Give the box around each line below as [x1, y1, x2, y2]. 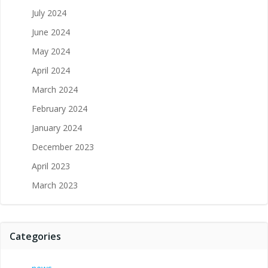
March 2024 [32, 83, 78, 95]
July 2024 [32, 7, 66, 19]
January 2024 [32, 121, 82, 133]
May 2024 [32, 45, 70, 57]
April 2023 [32, 160, 70, 172]
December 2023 [32, 141, 94, 153]
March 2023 [32, 179, 78, 191]
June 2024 [32, 26, 70, 38]
